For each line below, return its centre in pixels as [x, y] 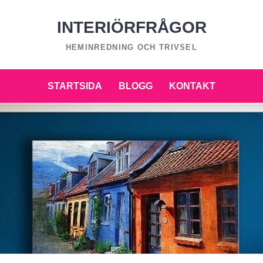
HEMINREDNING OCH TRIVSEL [131, 47]
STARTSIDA [75, 86]
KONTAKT [192, 86]
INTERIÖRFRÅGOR [131, 27]
